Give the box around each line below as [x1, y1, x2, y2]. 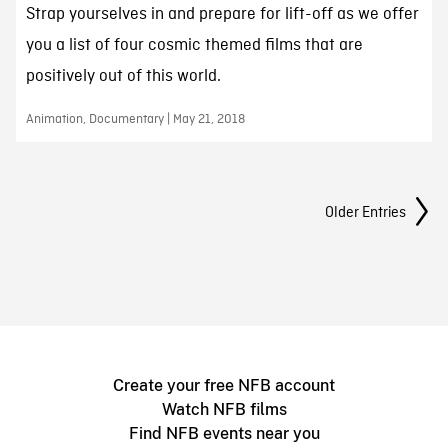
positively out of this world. [25, 66, 221, 88]
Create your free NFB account [113, 376, 335, 396]
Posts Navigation [13, 190, 177, 219]
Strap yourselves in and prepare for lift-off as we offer [25, 4, 419, 26]
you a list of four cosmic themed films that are [25, 35, 363, 57]
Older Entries [325, 203, 407, 224]
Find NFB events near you [128, 424, 320, 444]
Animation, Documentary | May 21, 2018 [25, 111, 245, 129]
